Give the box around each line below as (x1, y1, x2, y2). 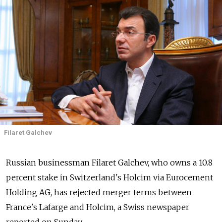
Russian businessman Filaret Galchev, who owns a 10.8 (6, 157, 213, 167)
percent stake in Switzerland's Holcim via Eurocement (6, 172, 213, 182)
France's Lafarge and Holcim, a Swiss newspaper (6, 202, 189, 212)
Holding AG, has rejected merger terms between (6, 187, 192, 197)
